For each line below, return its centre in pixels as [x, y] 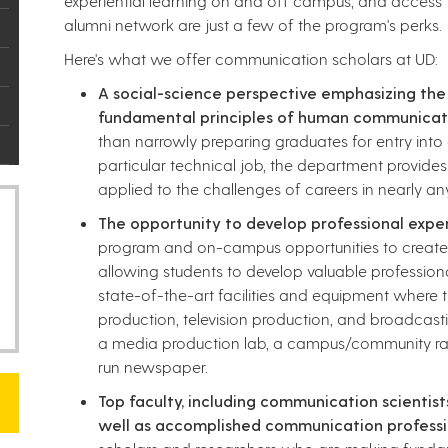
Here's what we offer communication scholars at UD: [253, 58]
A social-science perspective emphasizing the [272, 92]
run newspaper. [153, 366]
